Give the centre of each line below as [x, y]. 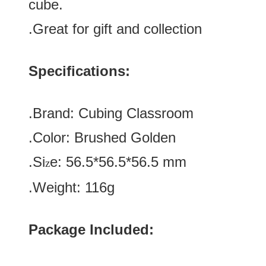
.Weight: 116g [72, 187]
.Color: [51, 137]
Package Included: [91, 229]
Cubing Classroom [136, 113]
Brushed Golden [125, 137]
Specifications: [79, 71]
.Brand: [53, 113]
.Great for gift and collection [115, 29]
